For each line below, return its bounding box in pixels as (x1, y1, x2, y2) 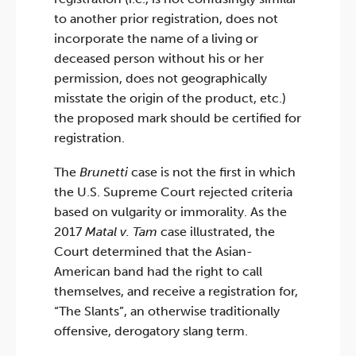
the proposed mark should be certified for (54, 110, 301, 126)
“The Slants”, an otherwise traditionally (54, 303, 280, 319)
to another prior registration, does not (54, 11, 278, 27)
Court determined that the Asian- (54, 243, 253, 259)
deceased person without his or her (54, 51, 264, 67)
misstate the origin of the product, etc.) (54, 91, 286, 106)
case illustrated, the (157, 223, 275, 239)
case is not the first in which (128, 164, 296, 180)
